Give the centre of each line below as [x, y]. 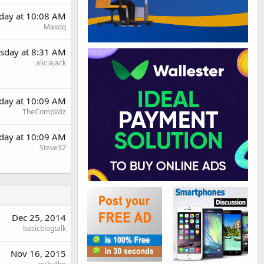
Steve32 [53, 147]
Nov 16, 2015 [38, 253]
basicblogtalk [44, 228]
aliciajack [51, 62]
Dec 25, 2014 [39, 217]
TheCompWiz [44, 111]
